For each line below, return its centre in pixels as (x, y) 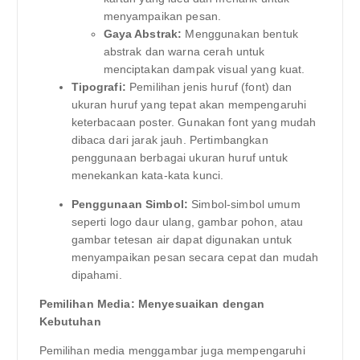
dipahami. (96, 274)
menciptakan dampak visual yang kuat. (204, 69)
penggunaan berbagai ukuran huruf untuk (179, 157)
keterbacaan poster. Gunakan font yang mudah (194, 122)
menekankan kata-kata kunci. (147, 175)
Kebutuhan (70, 321)
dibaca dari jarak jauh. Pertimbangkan (170, 139)
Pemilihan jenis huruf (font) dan (209, 86)
